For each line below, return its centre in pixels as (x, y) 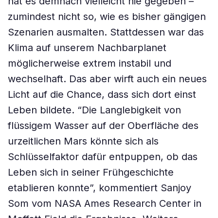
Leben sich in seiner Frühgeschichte (91, 172)
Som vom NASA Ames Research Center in (105, 203)
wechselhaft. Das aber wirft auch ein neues (107, 79)
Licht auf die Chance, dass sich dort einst (102, 94)
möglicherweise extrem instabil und (90, 63)
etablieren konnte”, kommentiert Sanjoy (100, 188)
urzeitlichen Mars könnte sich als (83, 141)
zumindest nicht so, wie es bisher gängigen (107, 17)
